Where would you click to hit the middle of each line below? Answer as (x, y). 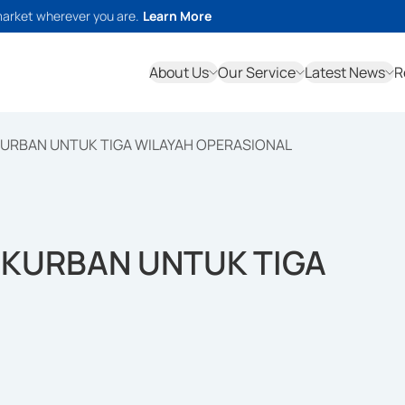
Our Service (257, 72)
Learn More (177, 16)
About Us (179, 72)
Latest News (345, 72)
